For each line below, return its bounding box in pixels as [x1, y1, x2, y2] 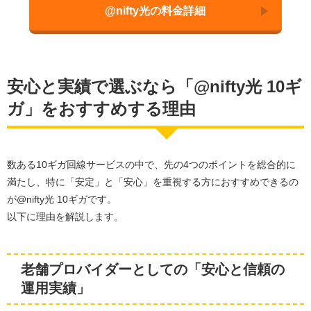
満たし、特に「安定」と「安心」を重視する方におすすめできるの [7, 176, 299, 187]
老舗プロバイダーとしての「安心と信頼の [21, 261, 285, 277]
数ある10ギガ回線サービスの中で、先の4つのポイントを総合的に [7, 158, 296, 170]
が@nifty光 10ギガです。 [7, 193, 117, 205]
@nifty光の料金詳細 [105, 4, 206, 17]
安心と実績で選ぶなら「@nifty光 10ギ [7, 76, 302, 96]
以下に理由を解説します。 [7, 210, 124, 222]
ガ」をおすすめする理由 [7, 99, 196, 118]
